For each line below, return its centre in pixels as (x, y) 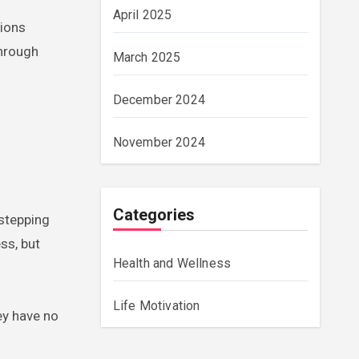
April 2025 (142, 15)
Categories (153, 215)
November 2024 (159, 142)
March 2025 (147, 57)
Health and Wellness (172, 263)
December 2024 (159, 100)
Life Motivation (156, 306)
